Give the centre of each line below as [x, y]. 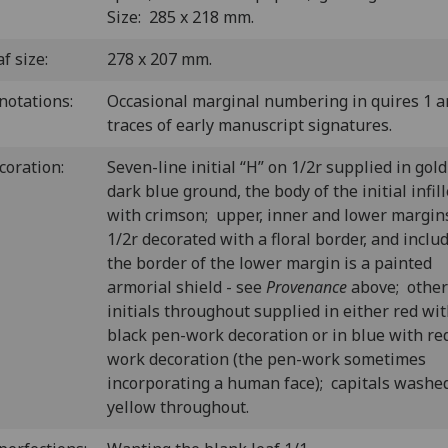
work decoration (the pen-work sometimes [266, 359]
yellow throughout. [178, 407]
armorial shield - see [186, 287]
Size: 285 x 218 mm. [180, 17]
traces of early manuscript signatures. [249, 125]
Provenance [306, 287]
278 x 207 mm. [159, 59]
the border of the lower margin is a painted [269, 263]
